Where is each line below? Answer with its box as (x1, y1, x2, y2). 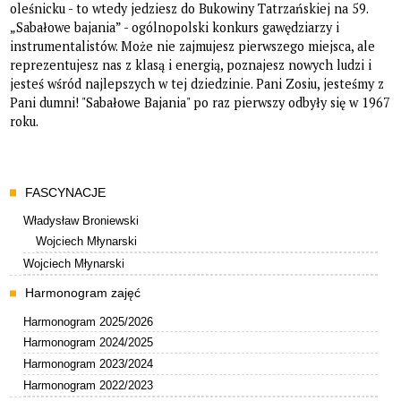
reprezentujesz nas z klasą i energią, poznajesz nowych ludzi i (10, 55, 372, 73)
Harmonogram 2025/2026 (22, 314, 153, 328)
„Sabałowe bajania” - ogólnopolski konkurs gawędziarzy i (10, 18, 340, 36)
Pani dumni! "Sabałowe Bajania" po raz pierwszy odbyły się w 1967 (10, 93, 391, 111)
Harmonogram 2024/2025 (22, 336, 153, 350)
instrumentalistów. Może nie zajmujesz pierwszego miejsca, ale (10, 37, 376, 55)
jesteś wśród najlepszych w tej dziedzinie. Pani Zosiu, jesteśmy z (10, 74, 385, 92)
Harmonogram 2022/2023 (22, 378, 153, 392)
